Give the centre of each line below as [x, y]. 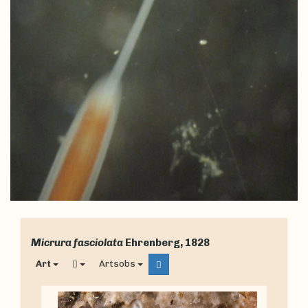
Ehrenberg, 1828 [167, 243]
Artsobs [117, 264]
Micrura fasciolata [77, 243]
